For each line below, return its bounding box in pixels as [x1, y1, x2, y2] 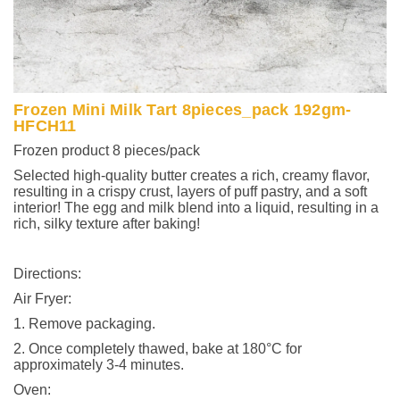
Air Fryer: [13, 291, 71, 306]
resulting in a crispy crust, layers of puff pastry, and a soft [13, 184, 367, 199]
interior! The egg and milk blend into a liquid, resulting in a [13, 200, 379, 215]
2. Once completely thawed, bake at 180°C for [13, 341, 302, 356]
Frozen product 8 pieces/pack [13, 143, 200, 158]
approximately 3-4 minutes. [13, 357, 184, 372]
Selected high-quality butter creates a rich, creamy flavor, [13, 168, 370, 183]
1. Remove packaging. [13, 316, 155, 331]
